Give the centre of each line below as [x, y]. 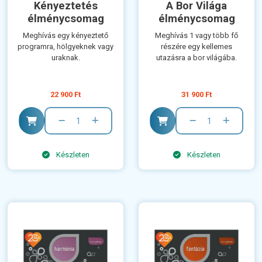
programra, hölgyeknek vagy [65, 47]
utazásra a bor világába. [196, 58]
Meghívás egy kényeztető [65, 36]
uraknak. [65, 58]
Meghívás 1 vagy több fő [196, 36]
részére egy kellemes [196, 47]
